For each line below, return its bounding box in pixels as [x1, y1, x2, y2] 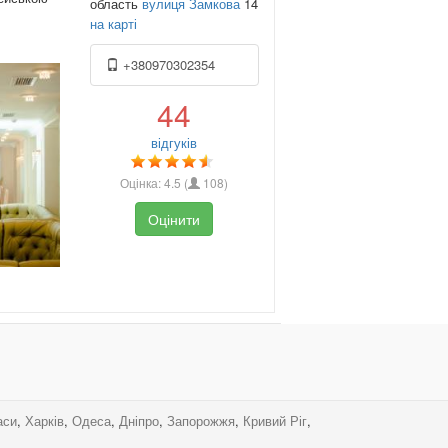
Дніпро [119, 411, 159, 431]
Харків [25, 411, 64, 431]
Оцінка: [120, 173, 165, 191]
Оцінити [148, 208, 201, 229]
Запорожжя [167, 411, 235, 431]
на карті [89, 13, 137, 33]
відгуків [151, 132, 198, 152]
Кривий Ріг [243, 411, 307, 431]
